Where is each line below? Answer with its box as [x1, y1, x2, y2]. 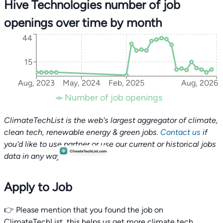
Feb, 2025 [109, 78, 144, 88]
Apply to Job [4, 179, 72, 194]
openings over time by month [4, 15, 162, 30]
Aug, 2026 [181, 78, 218, 88]
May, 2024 [62, 78, 101, 88]
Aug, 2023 [18, 78, 55, 88]
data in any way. [4, 151, 62, 161]
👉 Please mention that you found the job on [4, 205, 163, 215]
